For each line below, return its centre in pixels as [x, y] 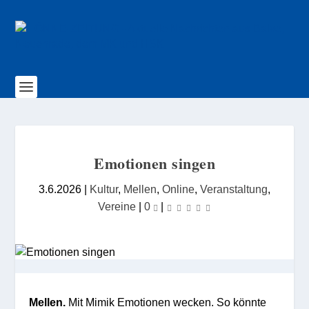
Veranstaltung [234, 189]
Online [178, 189]
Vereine [117, 206]
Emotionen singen [154, 163]
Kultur [104, 189]
